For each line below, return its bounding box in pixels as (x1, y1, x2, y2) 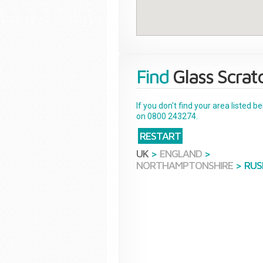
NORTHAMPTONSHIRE (136, 159, 233, 171)
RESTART (140, 130, 181, 142)
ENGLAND (160, 147, 202, 160)
